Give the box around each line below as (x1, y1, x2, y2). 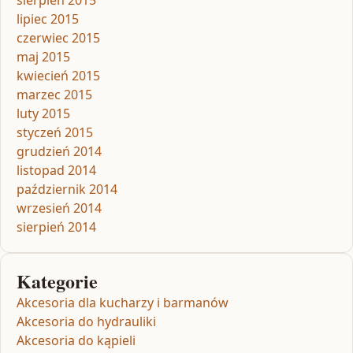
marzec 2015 (17, 85, 92, 103)
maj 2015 (17, 47, 70, 65)
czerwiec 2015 (17, 28, 100, 46)
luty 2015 (17, 104, 70, 122)
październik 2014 (17, 180, 117, 198)
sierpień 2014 (17, 217, 96, 236)
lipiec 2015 (17, 9, 79, 28)
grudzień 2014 (17, 142, 102, 160)
